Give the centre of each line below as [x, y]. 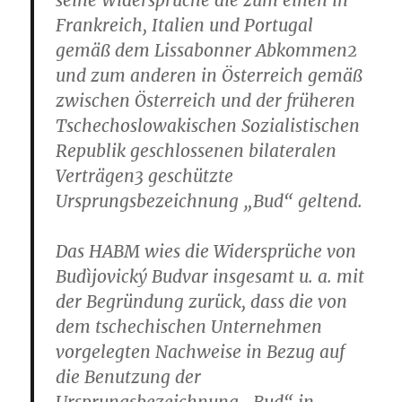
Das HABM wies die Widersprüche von [206, 251]
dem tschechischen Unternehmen [189, 327]
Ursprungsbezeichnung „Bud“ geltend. [210, 201]
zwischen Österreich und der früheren [206, 100]
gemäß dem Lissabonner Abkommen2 [207, 50]
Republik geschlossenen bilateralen [197, 151]
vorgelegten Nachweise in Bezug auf [201, 352]
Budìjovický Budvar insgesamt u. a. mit [210, 276]
